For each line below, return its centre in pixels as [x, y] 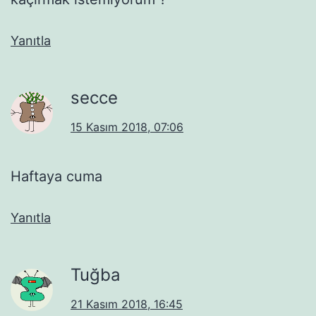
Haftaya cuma [56, 176]
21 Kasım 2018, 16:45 [127, 304]
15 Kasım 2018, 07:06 [127, 127]
